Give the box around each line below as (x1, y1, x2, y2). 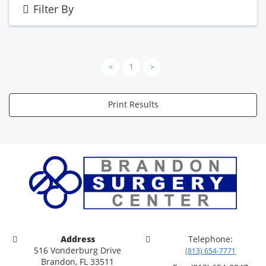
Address (60, 233, 95, 245)
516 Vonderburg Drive (34, 245, 122, 256)
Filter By (33, 1, 74, 16)
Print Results (107, 98, 159, 110)
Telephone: (188, 233, 233, 245)
